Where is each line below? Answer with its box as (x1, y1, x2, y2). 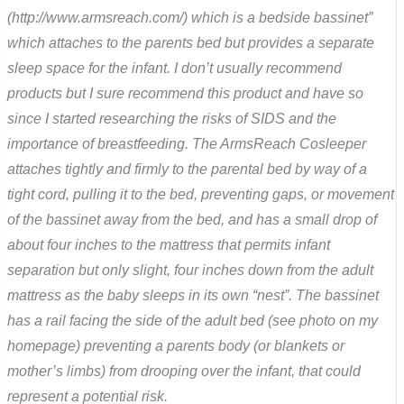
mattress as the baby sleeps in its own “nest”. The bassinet (7, 288, 379, 304)
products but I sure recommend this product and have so (7, 86, 363, 102)
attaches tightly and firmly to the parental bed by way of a (7, 161, 367, 178)
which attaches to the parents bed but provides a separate (7, 35, 374, 51)
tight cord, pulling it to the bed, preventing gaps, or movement (7, 187, 394, 203)
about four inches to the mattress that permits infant (7, 237, 330, 253)
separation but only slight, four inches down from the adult (7, 262, 373, 279)
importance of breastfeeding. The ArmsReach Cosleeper (7, 136, 366, 152)
